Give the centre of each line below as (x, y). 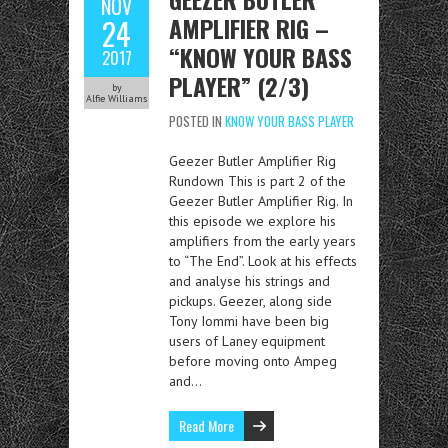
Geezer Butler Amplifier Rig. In (261, 201)
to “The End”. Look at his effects (263, 261)
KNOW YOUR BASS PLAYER (289, 121)
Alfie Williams (116, 99)
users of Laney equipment (247, 341)
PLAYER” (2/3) (239, 86)
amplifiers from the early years (262, 241)
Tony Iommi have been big (249, 321)
